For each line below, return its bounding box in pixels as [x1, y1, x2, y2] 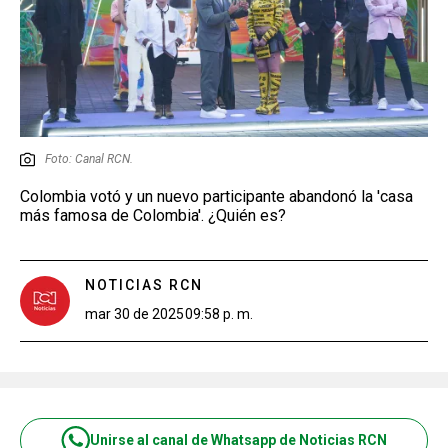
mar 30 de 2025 [85, 305, 184, 322]
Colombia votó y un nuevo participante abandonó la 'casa [20, 186, 413, 206]
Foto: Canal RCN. [45, 151, 133, 166]
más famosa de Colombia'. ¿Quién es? [20, 205, 286, 225]
